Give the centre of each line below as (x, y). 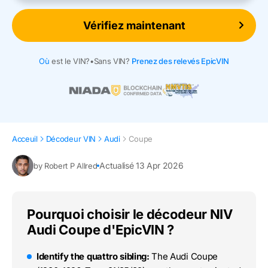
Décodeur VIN (71, 139)
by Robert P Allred (66, 165)
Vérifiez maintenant (134, 25)
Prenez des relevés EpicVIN (181, 61)
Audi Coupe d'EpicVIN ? (100, 230)
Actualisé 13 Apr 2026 (141, 166)
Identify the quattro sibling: (93, 257)
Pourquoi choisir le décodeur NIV (130, 214)
